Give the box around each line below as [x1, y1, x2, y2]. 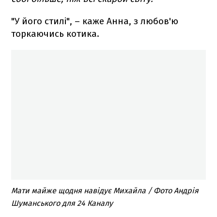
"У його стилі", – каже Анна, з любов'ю [11, 15, 178, 27]
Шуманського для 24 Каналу [11, 198, 113, 208]
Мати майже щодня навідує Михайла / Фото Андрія [11, 186, 199, 195]
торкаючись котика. [11, 28, 99, 39]
